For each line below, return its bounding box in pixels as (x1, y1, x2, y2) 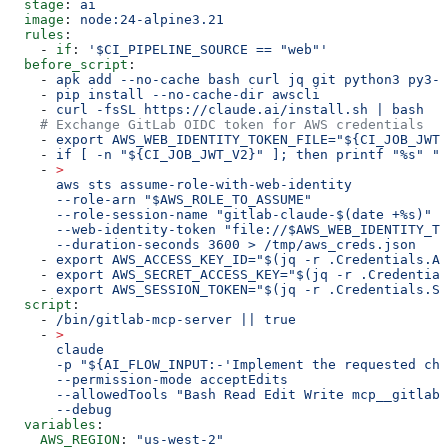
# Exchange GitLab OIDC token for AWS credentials (8, 116, 424, 132)
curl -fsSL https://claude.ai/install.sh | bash (56, 101, 424, 117)
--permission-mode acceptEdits (8, 371, 288, 387)
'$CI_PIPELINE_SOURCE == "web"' (88, 41, 328, 57)
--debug (8, 401, 112, 417)
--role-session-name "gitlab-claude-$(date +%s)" (8, 206, 432, 222)
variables (8, 416, 96, 432)
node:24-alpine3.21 (80, 11, 224, 27)
